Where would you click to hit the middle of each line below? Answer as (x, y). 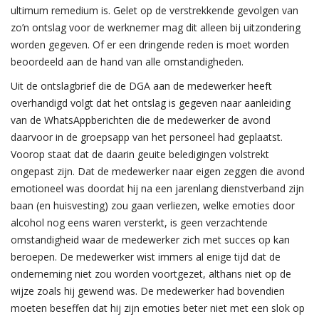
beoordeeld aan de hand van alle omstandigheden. (127, 62)
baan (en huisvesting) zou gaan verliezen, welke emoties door (153, 205)
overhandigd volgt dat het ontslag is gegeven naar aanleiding (151, 103)
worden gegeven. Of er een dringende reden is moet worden (150, 45)
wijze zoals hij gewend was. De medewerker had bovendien (148, 291)
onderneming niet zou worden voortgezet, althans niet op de (151, 274)
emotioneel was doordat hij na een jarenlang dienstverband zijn (157, 188)
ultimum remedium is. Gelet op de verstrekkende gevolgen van (155, 10)
